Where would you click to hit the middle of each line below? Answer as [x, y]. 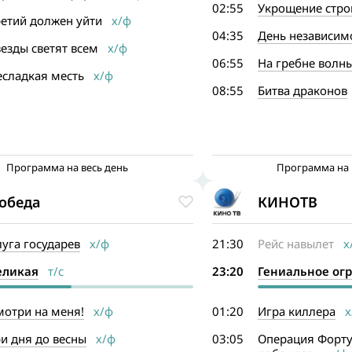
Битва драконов [302, 90]
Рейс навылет [295, 244]
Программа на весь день [68, 167]
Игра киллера [296, 311]
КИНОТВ [287, 202]
